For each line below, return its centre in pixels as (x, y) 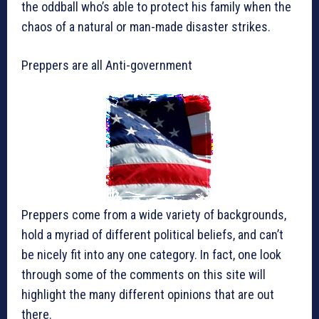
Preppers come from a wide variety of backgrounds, (154, 215)
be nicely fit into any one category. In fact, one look (151, 255)
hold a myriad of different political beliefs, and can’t (152, 235)
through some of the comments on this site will (143, 275)
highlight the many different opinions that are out (148, 295)
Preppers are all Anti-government (107, 66)
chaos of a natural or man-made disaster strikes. (146, 27)
